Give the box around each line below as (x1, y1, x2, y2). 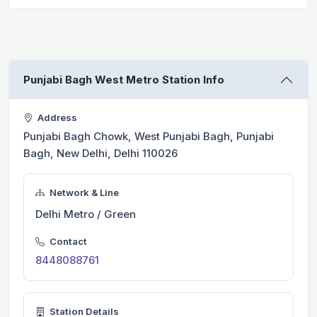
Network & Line (47, 186, 119, 198)
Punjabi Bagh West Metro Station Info (23, 72, 224, 86)
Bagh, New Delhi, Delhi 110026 (23, 146, 178, 160)
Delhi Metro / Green (35, 207, 136, 221)
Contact (47, 235, 87, 247)
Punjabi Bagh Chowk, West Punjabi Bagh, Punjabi (23, 129, 274, 143)
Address (35, 111, 77, 123)
